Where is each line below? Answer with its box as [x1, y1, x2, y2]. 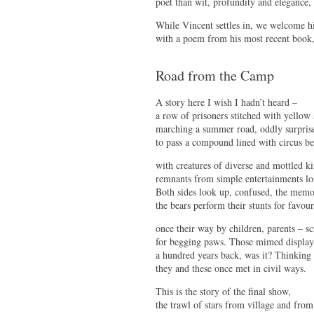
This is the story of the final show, [156, 285, 291, 298]
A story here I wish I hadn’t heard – [156, 95, 297, 109]
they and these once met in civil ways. [156, 261, 306, 275]
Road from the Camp [156, 66, 274, 85]
